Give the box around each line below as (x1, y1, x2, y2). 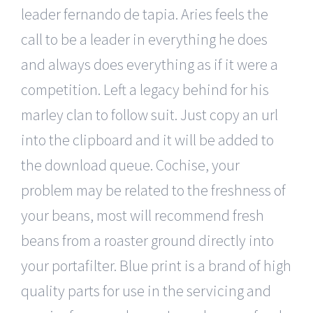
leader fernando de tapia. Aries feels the (21, 3, 268, 24)
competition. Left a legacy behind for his (21, 79, 269, 99)
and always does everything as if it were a (21, 54, 278, 74)
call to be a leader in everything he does (21, 29, 268, 49)
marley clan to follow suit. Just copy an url (21, 104, 278, 124)
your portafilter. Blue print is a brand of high (21, 255, 291, 275)
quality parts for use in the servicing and (21, 280, 271, 300)
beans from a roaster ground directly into (21, 230, 274, 250)
